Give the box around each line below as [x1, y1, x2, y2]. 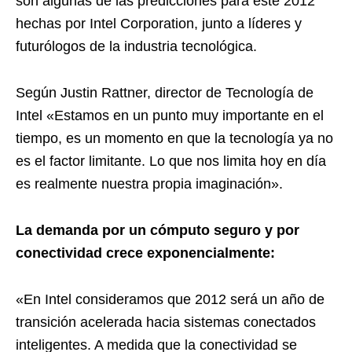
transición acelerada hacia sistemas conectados [16, 314, 316, 330]
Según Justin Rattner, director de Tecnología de [16, 85, 313, 101]
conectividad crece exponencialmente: [16, 245, 275, 261]
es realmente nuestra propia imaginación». [16, 176, 283, 192]
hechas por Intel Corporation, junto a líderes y [16, 16, 302, 31]
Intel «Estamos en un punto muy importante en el [16, 108, 324, 123]
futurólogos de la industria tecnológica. [16, 38, 257, 54]
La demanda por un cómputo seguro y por [16, 222, 299, 238]
